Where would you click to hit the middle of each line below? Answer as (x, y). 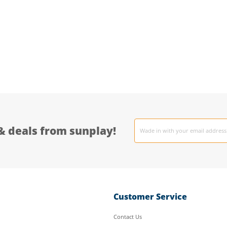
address (148, 130)
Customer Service (150, 197)
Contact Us (127, 217)
